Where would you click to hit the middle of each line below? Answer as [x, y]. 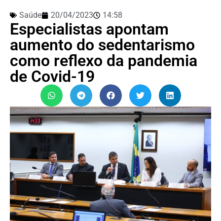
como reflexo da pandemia [104, 60]
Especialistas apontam [89, 29]
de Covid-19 [52, 76]
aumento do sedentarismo [102, 45]
